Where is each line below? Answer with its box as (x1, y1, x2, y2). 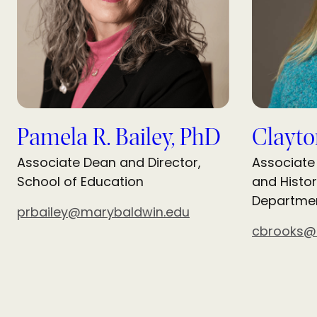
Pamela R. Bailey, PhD (17, 126, 221, 152)
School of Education (17, 173, 144, 191)
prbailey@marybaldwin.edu (17, 203, 190, 221)
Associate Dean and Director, (17, 154, 201, 172)
